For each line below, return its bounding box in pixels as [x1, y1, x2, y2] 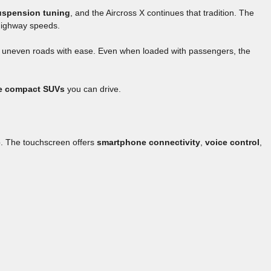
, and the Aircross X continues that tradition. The [70, 8, 254, 18]
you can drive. [65, 84, 121, 94]
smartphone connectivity [97, 137, 200, 148]
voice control [205, 137, 260, 148]
